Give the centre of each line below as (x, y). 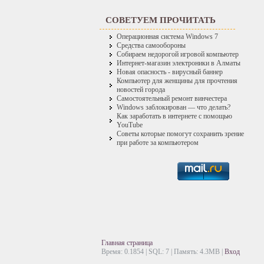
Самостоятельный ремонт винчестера (172, 98)
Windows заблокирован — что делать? (174, 107)
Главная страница (127, 243)
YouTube (130, 125)
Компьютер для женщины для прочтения (177, 81)
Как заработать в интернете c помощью (174, 116)
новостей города (141, 90)
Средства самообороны (151, 45)
